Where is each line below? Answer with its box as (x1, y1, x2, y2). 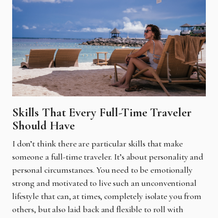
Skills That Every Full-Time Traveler (12, 105, 192, 120)
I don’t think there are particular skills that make (12, 138, 183, 149)
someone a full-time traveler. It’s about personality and (12, 151, 203, 162)
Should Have (12, 118, 75, 133)
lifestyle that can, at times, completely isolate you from (12, 190, 201, 201)
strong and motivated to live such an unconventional (12, 177, 197, 188)
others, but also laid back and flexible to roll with (12, 203, 183, 215)
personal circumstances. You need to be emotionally (12, 164, 193, 175)
